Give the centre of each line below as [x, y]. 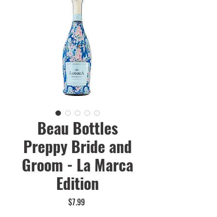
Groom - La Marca [77, 164]
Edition [77, 183]
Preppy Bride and [77, 146]
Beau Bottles [77, 127]
